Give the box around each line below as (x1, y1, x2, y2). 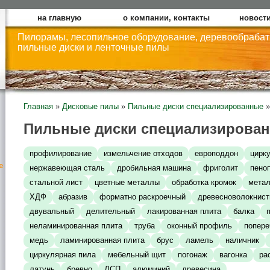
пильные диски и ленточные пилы (17, 42, 169, 52)
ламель (186, 236, 213, 245)
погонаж (178, 250, 207, 260)
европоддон (195, 149, 238, 159)
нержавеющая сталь (30, 163, 105, 173)
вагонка (219, 250, 247, 260)
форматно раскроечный (99, 192, 186, 202)
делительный (86, 207, 135, 216)
